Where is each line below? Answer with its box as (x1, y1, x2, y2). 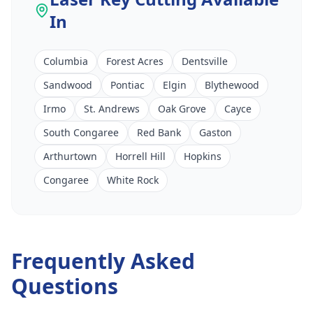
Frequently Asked (11, 247, 195, 275)
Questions (11, 272, 118, 300)
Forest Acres (106, 54, 163, 68)
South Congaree (43, 126, 119, 139)
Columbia (43, 54, 88, 68)
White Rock (107, 173, 159, 187)
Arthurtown (43, 150, 97, 163)
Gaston (199, 126, 232, 139)
